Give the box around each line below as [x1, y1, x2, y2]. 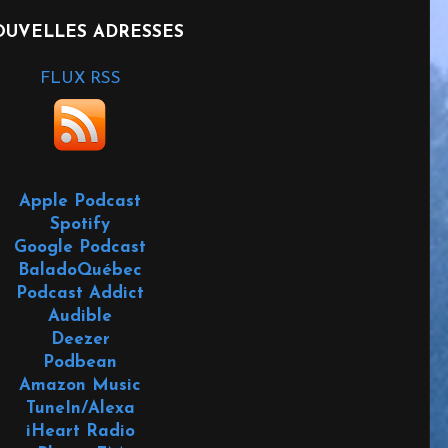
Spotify [50, 215, 110, 233]
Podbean [43, 353, 117, 371]
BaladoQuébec [18, 261, 142, 279]
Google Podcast [14, 238, 146, 256]
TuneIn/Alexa [25, 399, 135, 417]
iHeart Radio [25, 422, 135, 440]
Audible [48, 307, 112, 325]
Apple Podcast [19, 192, 141, 210]
